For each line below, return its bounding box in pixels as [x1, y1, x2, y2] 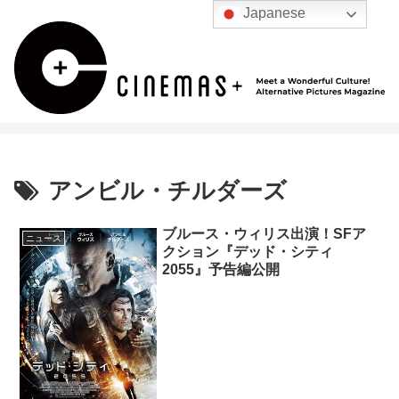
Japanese [240, 5, 306, 21]
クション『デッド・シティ [162, 244, 334, 260]
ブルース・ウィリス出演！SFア [162, 226, 367, 242]
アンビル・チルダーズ [48, 177, 287, 205]
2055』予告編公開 [162, 262, 281, 278]
